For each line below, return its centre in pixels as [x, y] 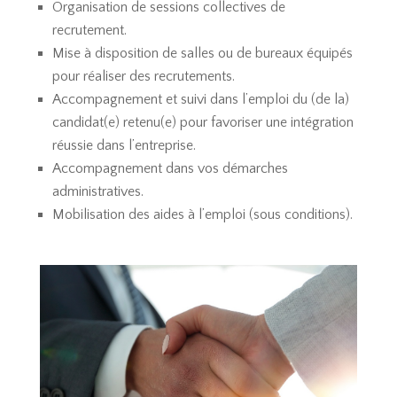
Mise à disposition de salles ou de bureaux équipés [202, 53]
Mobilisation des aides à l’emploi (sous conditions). [202, 214]
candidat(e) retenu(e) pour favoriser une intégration [202, 122]
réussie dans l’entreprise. [124, 145]
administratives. [97, 191]
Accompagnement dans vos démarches [170, 168]
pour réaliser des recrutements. [143, 76]
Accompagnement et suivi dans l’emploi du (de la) [200, 99]
